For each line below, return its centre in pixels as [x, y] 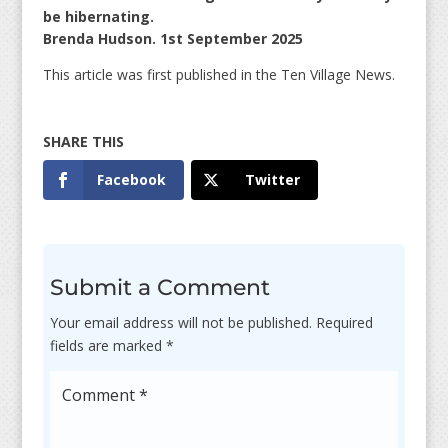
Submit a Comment [159, 288]
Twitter [272, 180]
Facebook [131, 180]
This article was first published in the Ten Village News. [218, 75]
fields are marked [107, 346]
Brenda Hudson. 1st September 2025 [172, 39]
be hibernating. [98, 17]
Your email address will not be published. [180, 323]
